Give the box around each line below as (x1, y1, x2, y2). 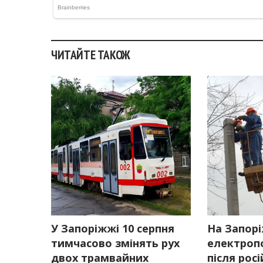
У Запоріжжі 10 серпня (51, 221, 174, 236)
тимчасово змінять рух (51, 236, 180, 251)
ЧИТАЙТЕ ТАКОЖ (51, 46, 130, 63)
